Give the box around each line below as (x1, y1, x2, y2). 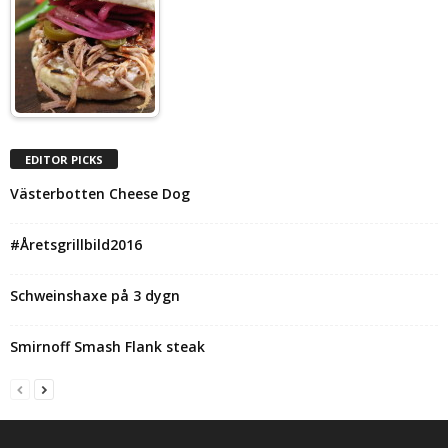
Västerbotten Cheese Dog (10, 184, 190, 204)
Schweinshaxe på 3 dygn (10, 286, 180, 306)
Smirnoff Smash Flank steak (10, 337, 205, 357)
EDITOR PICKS (25, 152, 103, 168)
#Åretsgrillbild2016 (10, 235, 142, 255)
